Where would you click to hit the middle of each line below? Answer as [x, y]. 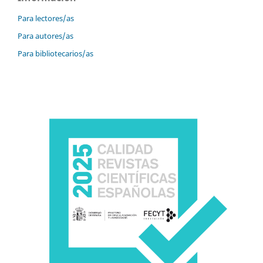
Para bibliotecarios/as [55, 53]
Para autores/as [45, 36]
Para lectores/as [46, 18]
